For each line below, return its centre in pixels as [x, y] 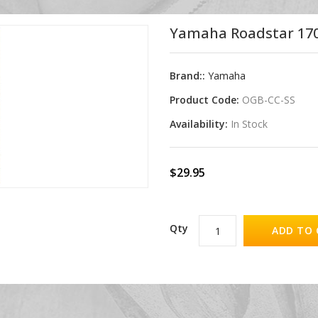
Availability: [200, 124]
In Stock [249, 124]
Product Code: [206, 100]
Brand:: [189, 76]
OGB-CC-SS [269, 100]
